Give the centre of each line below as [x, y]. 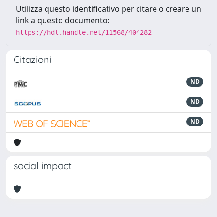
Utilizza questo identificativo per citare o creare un [108, 9]
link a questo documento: [63, 20]
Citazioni [32, 59]
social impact [43, 165]
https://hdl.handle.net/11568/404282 [84, 32]
